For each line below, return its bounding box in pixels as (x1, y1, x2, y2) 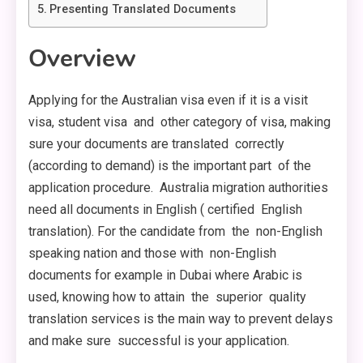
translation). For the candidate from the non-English (28, 224, 326, 240)
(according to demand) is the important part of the (28, 158, 311, 174)
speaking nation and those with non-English (28, 246, 276, 262)
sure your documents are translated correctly (28, 136, 284, 152)
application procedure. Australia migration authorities (28, 180, 328, 196)
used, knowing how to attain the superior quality (28, 289, 306, 305)
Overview (28, 42, 136, 76)
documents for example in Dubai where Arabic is (28, 267, 302, 284)
